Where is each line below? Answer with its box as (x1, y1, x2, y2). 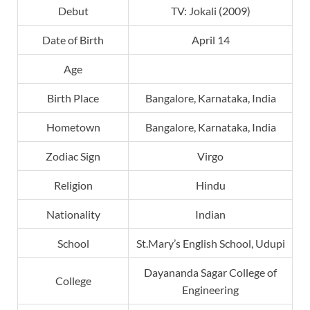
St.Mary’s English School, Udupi (136, 236, 285, 250)
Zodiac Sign (46, 149, 100, 163)
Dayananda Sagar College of (144, 265, 277, 279)
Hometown (46, 120, 100, 134)
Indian (195, 207, 226, 221)
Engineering (182, 282, 239, 296)
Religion (53, 178, 93, 192)
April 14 (191, 33, 230, 46)
